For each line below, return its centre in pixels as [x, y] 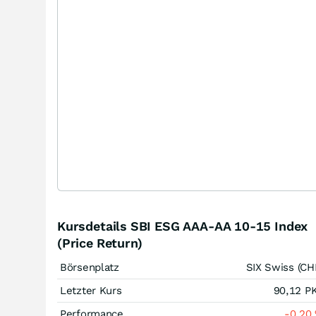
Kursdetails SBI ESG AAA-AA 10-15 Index [183, 226]
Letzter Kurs [91, 291]
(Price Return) [100, 243]
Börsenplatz [90, 267]
